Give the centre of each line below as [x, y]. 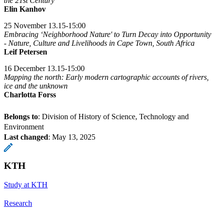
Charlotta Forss [30, 94]
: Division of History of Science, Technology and [113, 116]
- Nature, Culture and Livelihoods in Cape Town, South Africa [99, 43]
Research [18, 203]
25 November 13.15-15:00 [45, 25]
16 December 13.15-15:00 [44, 68]
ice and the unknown [36, 86]
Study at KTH [26, 184]
